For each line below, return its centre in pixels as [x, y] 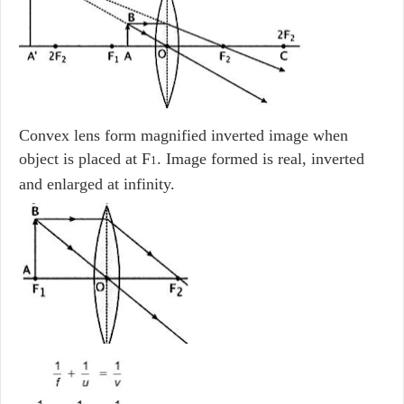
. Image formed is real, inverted [261, 158]
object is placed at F [85, 158]
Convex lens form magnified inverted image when [184, 135]
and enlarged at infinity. [97, 184]
